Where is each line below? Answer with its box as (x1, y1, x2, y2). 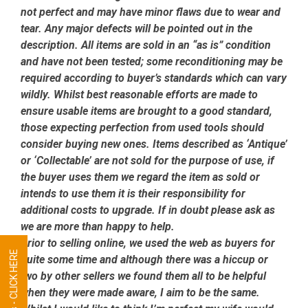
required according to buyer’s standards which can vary (21, 71, 287, 85)
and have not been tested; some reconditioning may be (21, 55, 283, 69)
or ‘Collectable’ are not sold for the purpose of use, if (21, 154, 274, 168)
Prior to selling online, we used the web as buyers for (21, 236, 275, 250)
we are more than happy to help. (21, 220, 175, 234)
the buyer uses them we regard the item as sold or (21, 170, 260, 184)
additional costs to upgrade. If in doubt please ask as (21, 203, 275, 217)
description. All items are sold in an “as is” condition (21, 38, 271, 52)
